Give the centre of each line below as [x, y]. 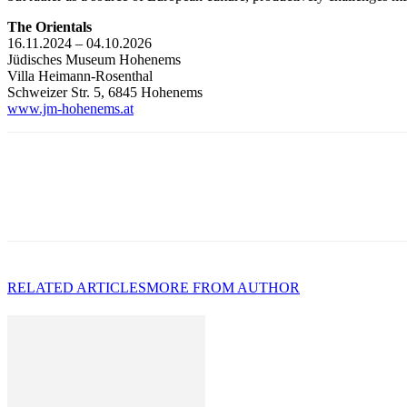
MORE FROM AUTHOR [223, 287]
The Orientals [50, 26]
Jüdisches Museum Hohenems [94, 59]
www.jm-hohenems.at [70, 108]
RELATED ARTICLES [77, 287]
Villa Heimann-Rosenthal [80, 75]
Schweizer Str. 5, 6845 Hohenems [105, 92]
